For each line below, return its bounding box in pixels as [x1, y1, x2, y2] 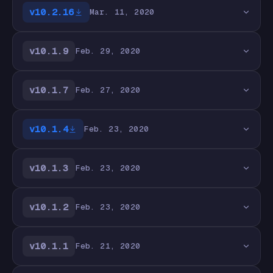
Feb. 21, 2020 [75, 241, 141, 251]
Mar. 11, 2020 [89, 7, 155, 17]
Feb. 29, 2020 [75, 46, 141, 56]
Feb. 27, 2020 [75, 85, 141, 95]
